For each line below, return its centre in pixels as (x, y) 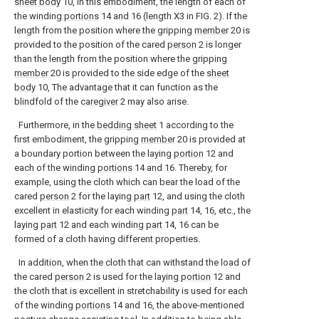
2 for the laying (101, 196)
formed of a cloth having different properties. (107, 239)
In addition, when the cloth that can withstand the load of (132, 262)
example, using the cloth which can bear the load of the (127, 182)
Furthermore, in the (56, 125)
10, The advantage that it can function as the (127, 87)
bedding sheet (127, 125)
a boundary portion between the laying (94, 153)
